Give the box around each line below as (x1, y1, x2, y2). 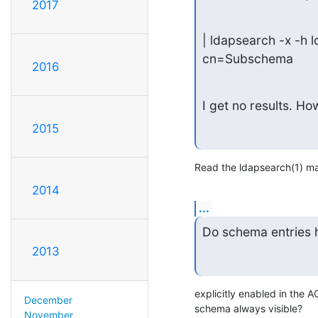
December (23, 294, 72, 307)
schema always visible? (194, 302, 302, 314)
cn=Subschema (202, 51, 293, 67)
